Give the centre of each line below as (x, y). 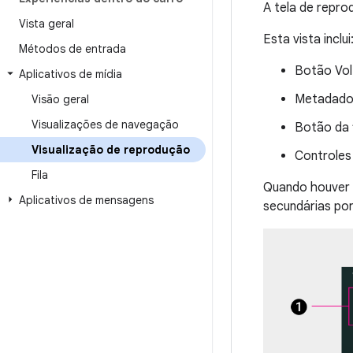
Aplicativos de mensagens (86, 200)
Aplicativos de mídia (71, 74)
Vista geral (46, 24)
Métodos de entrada (72, 49)
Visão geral (60, 99)
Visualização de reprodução (111, 150)
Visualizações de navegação (105, 124)
